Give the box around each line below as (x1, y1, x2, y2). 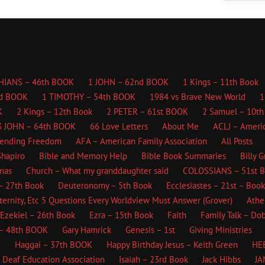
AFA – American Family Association (75, 135, 207, 147)
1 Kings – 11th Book (183, 76, 258, 88)
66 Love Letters (90, 121, 148, 132)
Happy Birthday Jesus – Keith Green (106, 239, 238, 250)
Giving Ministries (189, 224, 252, 235)
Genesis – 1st (125, 224, 175, 235)
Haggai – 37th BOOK (14, 239, 92, 250)
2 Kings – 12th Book (17, 106, 92, 117)
